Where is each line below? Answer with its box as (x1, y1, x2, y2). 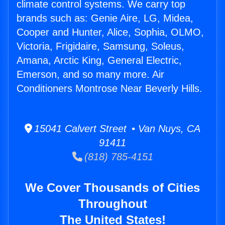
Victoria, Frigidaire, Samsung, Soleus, (17, 41, 184, 52)
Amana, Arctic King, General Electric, (17, 55, 182, 66)
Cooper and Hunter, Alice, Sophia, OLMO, (17, 27, 204, 38)
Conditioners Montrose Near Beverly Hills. (17, 83, 202, 94)
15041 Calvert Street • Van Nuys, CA (32, 123, 200, 135)
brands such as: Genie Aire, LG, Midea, (17, 13, 193, 24)
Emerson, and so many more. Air (17, 69, 164, 80)
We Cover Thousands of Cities (25, 181, 200, 195)
